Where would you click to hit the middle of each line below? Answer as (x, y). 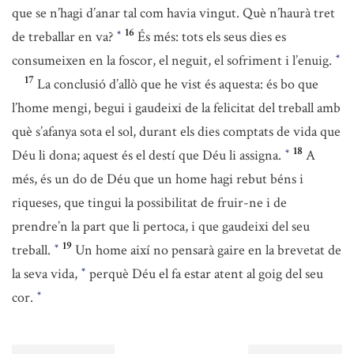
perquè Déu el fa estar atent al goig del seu (205, 274)
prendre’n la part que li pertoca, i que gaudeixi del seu (161, 226)
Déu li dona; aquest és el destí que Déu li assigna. (148, 155)
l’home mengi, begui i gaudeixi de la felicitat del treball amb (176, 108)
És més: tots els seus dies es (212, 37)
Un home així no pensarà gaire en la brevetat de (208, 250)
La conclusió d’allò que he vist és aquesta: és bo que (178, 84)
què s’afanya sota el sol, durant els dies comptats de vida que (176, 132)
